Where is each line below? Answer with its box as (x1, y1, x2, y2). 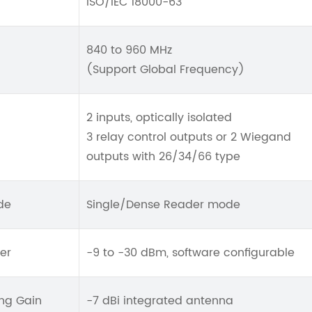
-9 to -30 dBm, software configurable (86, 244, 295, 262)
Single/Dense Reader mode (86, 196, 240, 214)
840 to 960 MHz (86, 41, 172, 59)
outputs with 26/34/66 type (86, 148, 240, 166)
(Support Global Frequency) (86, 61, 244, 79)
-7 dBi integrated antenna (86, 292, 233, 310)
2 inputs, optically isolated (86, 109, 232, 127)
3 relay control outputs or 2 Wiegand (86, 128, 291, 146)
